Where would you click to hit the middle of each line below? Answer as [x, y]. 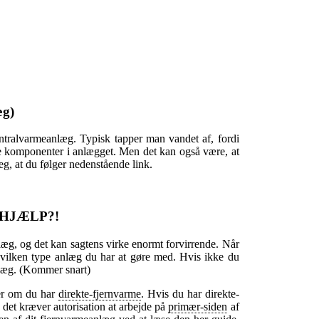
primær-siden [198, 306]
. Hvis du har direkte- [190, 293]
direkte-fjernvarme [99, 293]
